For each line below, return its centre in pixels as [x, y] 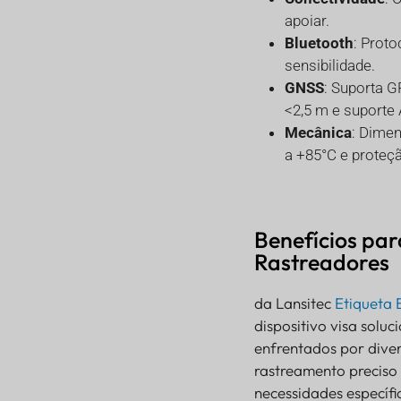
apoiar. [307, 21]
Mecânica [318, 133]
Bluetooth [319, 43]
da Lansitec [294, 303]
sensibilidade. [329, 66]
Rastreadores [321, 263]
